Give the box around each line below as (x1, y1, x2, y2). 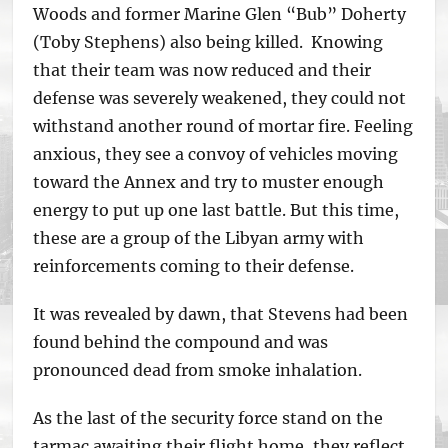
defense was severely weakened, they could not (33, 88, 407, 108)
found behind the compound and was (33, 332, 329, 352)
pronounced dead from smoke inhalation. (33, 360, 367, 380)
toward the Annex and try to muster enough (33, 172, 385, 192)
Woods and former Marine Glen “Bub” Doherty (33, 4, 407, 24)
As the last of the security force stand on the (33, 408, 384, 428)
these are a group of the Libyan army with (33, 228, 365, 248)
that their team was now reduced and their (33, 60, 372, 80)
